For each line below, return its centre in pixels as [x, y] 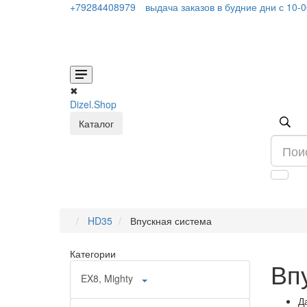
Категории [93, 254]
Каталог [96, 123]
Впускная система [170, 221]
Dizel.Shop [93, 104]
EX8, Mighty [107, 278]
